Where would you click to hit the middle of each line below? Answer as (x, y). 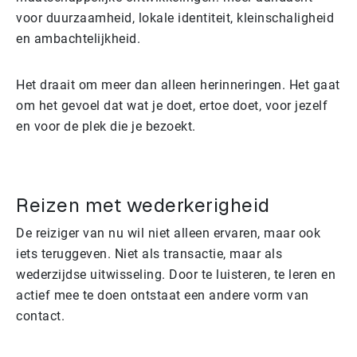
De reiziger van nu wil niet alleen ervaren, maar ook (168, 233)
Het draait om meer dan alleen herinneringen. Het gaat (178, 84)
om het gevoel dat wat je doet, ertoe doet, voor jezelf (172, 105)
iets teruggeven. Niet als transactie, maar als (149, 253)
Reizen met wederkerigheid (143, 205)
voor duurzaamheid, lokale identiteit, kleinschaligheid (175, 18)
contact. (40, 316)
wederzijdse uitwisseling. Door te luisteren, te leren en (176, 274)
